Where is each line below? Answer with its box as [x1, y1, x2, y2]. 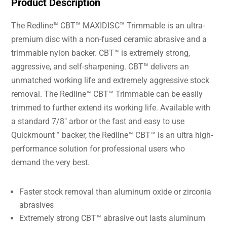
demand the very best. [11, 158, 90, 168]
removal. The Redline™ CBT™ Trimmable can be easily [11, 89, 203, 99]
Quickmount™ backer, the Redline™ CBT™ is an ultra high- [11, 130, 213, 140]
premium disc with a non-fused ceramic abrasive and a [11, 34, 207, 45]
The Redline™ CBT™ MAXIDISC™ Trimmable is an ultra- [11, 21, 205, 31]
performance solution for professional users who [11, 144, 185, 154]
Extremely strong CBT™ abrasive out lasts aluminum [19, 213, 206, 223]
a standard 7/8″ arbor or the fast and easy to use [11, 117, 185, 127]
